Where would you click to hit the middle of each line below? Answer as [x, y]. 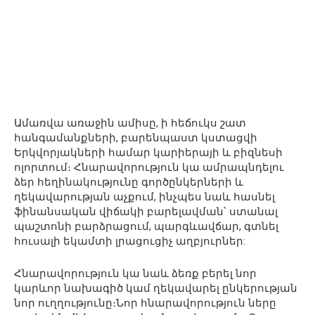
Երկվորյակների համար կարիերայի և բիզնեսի [148, 152]
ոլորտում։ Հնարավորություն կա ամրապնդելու [149, 167]
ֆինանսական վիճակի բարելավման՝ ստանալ [146, 211]
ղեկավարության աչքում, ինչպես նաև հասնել [144, 197]
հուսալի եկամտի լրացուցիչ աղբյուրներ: [130, 241]
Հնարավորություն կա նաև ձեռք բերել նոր [135, 273]
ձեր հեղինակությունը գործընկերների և [129, 182]
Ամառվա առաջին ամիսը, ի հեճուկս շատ [130, 123]
